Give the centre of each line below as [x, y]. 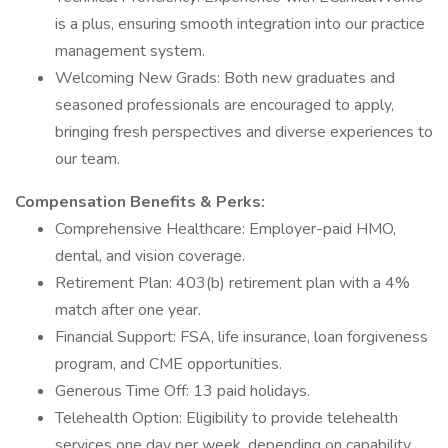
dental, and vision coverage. [150, 256]
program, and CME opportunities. [168, 364]
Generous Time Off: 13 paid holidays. [182, 391]
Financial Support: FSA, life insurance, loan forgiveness [241, 337]
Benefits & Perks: [197, 202]
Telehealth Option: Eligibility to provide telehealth [226, 418]
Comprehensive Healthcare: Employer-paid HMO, [225, 229]
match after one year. [128, 310]
